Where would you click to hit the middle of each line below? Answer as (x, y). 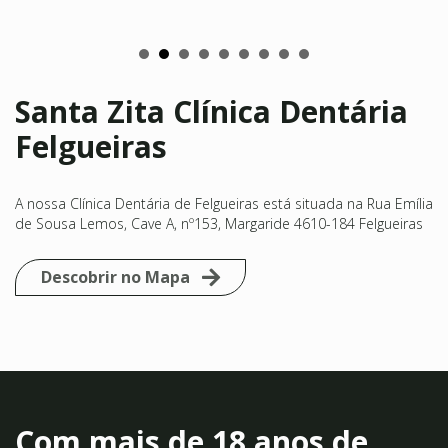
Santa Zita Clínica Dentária (211, 257)
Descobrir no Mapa (115, 422)
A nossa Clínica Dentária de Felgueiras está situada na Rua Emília (224, 349)
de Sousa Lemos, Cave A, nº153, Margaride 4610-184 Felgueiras (219, 369)
